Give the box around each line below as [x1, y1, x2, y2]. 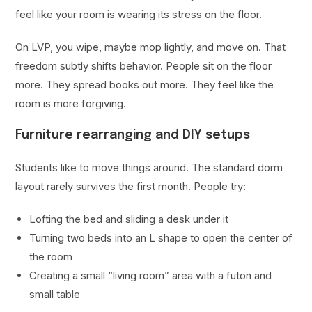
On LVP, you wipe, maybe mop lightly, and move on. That [15, 40, 286, 54]
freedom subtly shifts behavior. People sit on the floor [15, 59, 272, 73]
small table [29, 288, 81, 302]
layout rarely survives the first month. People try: [15, 180, 247, 194]
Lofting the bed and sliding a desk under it [29, 212, 229, 226]
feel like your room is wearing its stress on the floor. [15, 8, 263, 22]
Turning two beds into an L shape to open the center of [29, 231, 293, 245]
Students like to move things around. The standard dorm [15, 161, 283, 175]
